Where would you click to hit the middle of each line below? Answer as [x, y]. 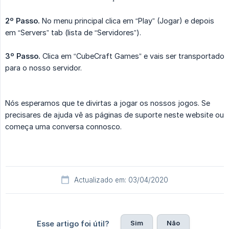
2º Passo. [22, 21]
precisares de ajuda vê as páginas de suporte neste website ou [114, 115]
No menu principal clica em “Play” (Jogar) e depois [127, 21]
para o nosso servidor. [43, 68]
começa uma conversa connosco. [63, 127]
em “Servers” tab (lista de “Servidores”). [73, 33]
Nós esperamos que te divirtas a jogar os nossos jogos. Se [108, 103]
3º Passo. [23, 56]
